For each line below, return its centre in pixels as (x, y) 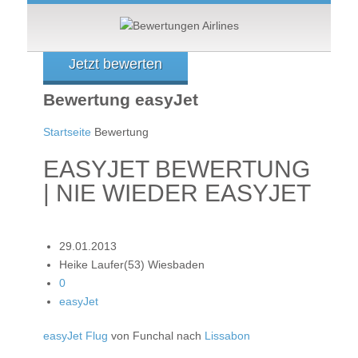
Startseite (67, 131)
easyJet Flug (76, 335)
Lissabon (227, 335)
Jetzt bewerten (115, 64)
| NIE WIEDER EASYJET (177, 193)
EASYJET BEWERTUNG (177, 169)
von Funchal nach (156, 335)
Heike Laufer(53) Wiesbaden (132, 264)
